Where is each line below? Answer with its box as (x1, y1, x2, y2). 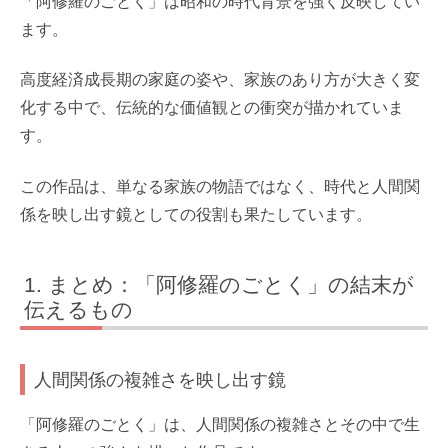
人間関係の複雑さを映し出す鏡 (34, 368, 287, 390)
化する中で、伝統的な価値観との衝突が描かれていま (20, 99, 404, 117)
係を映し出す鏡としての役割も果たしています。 (20, 205, 372, 223)
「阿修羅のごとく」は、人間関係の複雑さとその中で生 (20, 415, 420, 433)
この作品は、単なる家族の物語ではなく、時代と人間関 (20, 177, 420, 195)
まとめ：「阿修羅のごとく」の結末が (48, 272, 415, 296)
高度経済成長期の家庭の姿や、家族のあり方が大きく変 (20, 71, 420, 89)
